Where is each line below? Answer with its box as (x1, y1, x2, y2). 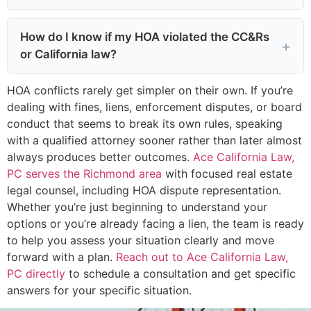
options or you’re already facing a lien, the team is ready (7, 216, 304, 230)
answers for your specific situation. (7, 283, 192, 297)
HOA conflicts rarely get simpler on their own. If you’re (7, 83, 293, 97)
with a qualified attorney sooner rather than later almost (7, 133, 302, 147)
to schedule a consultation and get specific (65, 266, 296, 280)
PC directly (7, 266, 65, 280)
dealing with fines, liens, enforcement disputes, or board (7, 99, 302, 114)
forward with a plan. (7, 249, 116, 264)
